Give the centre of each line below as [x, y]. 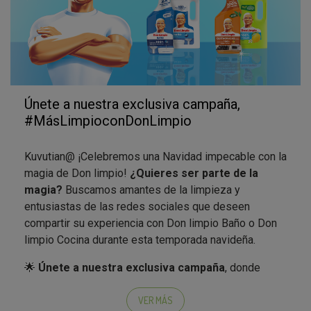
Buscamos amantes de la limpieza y [151, 190]
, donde [243, 267]
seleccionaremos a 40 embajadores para [132, 284]
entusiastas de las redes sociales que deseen [137, 206]
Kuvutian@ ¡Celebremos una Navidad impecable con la [155, 156]
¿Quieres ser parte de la [194, 173]
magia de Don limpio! [77, 173]
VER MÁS [155, 301]
